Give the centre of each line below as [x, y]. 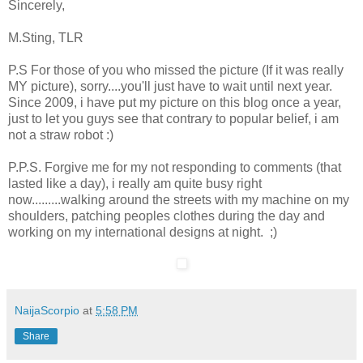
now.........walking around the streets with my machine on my [179, 199]
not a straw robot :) [61, 135]
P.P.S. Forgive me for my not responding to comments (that [175, 167]
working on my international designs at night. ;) [143, 232]
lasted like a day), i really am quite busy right [135, 183]
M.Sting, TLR [46, 37]
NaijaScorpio [47, 310]
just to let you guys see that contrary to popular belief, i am [173, 118]
